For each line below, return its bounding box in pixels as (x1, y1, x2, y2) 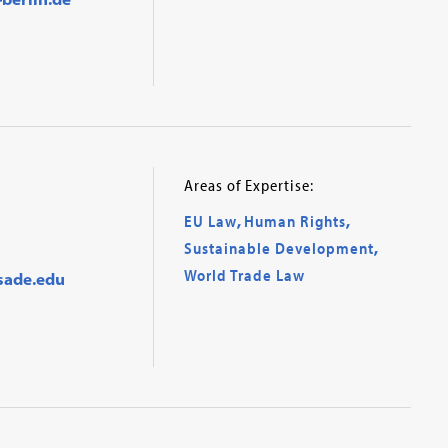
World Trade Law (183, 265, 305, 285)
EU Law (183, 211, 237, 231)
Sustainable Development (183, 238, 374, 258)
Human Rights (243, 211, 346, 231)
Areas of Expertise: (183, 175, 314, 195)
